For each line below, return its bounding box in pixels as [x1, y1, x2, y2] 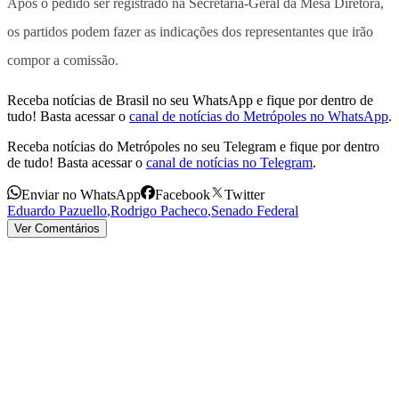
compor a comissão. [7, 52, 118, 68]
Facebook [155, 186, 210, 202]
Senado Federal [211, 202, 298, 218]
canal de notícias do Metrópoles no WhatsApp [129, 108, 388, 124]
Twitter [224, 186, 265, 202]
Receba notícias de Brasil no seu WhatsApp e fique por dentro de [7, 92, 373, 108]
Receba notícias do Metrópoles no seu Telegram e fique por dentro [7, 138, 379, 154]
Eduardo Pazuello [7, 202, 107, 218]
